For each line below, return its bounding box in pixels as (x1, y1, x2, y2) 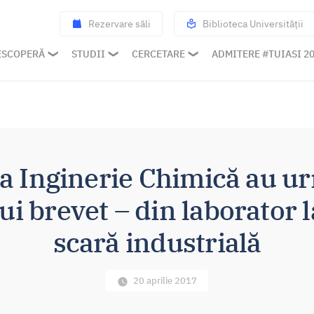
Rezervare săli (88, 17, 151, 30)
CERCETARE (132, 48, 185, 60)
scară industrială (53, 225, 261, 260)
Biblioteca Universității (203, 17, 303, 30)
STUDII (71, 48, 105, 60)
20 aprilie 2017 (132, 275, 197, 287)
